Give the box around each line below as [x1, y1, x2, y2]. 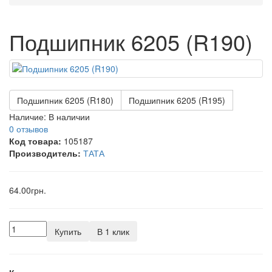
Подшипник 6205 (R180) [17, 93, 114, 106]
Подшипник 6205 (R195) [129, 93, 225, 106]
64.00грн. [9, 183, 46, 196]
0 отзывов [9, 122, 48, 135]
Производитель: [9, 146, 81, 159]
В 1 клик [97, 225, 129, 237]
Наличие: [9, 110, 46, 123]
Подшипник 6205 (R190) [9, 25, 253, 57]
